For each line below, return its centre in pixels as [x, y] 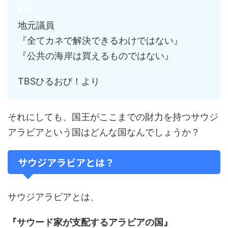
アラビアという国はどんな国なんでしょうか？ [104, 132]
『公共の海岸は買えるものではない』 [96, 56]
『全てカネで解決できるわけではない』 [100, 40]
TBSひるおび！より [59, 81]
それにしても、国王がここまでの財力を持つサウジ [113, 117]
